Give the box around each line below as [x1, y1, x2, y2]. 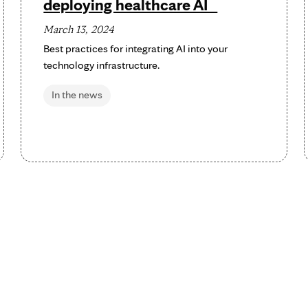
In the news [52, 88, 103, 101]
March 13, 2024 [43, 23, 115, 36]
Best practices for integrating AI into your [43, 42, 228, 55]
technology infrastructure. [43, 58, 160, 71]
